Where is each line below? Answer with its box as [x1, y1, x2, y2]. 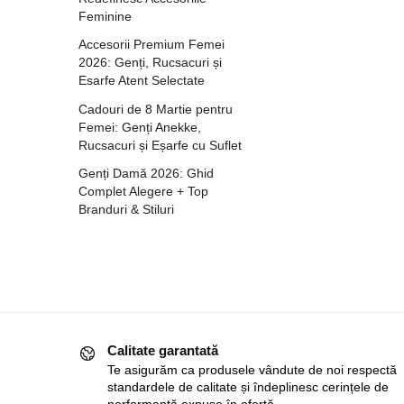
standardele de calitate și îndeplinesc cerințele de [107, 380, 389, 395]
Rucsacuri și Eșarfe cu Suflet [78, 137, 242, 152]
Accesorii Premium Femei [78, 37, 225, 52]
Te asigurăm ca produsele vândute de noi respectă [107, 363, 397, 378]
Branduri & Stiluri [78, 201, 174, 216]
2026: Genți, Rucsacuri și [78, 55, 222, 70]
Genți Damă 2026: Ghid [78, 165, 214, 180]
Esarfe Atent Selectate [78, 73, 205, 88]
